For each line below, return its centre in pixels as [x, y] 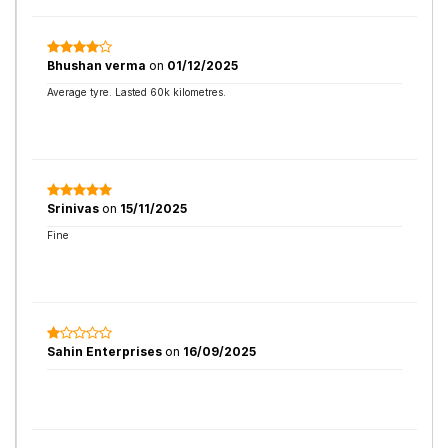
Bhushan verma [98, 65]
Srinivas [74, 208]
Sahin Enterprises [106, 351]
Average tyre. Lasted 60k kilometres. [136, 92]
